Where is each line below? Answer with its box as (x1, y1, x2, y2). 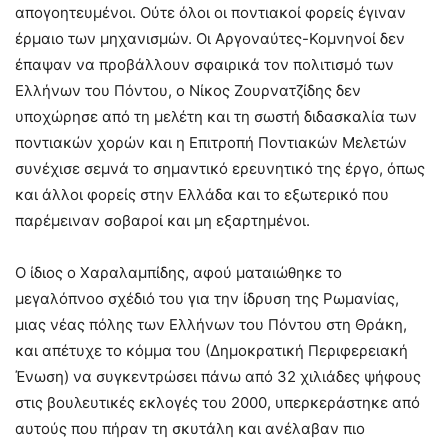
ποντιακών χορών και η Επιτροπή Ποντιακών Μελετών (15, 132, 407, 152)
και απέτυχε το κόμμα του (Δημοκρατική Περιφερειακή (15, 340, 408, 360)
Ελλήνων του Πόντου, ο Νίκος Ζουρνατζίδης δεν (15, 80, 361, 100)
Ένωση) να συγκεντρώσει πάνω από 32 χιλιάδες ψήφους (15, 366, 421, 386)
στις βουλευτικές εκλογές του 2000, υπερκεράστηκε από (15, 392, 420, 412)
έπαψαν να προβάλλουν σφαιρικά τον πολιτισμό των (15, 54, 394, 74)
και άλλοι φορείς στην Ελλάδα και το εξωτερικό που (15, 184, 389, 204)
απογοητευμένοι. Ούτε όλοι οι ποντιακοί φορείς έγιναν (15, 2, 406, 22)
